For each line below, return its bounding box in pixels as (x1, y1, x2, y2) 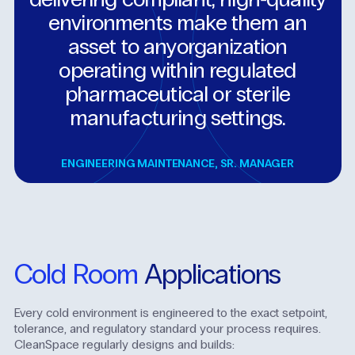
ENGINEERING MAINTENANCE (61, 156, 215, 170)
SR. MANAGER (219, 156, 294, 170)
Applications (144, 258, 281, 292)
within (151, 56, 204, 84)
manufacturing (69, 104, 206, 132)
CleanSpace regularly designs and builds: (13, 337, 235, 353)
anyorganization (143, 32, 288, 60)
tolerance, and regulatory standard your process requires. (13, 321, 321, 337)
